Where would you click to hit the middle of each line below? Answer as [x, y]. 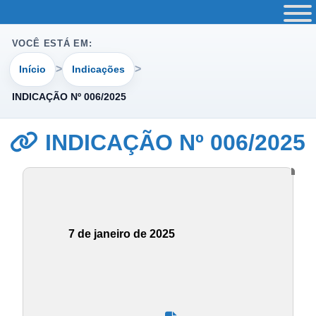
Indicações [98, 69]
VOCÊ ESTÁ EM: [52, 44]
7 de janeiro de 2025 [122, 234]
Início [33, 69]
